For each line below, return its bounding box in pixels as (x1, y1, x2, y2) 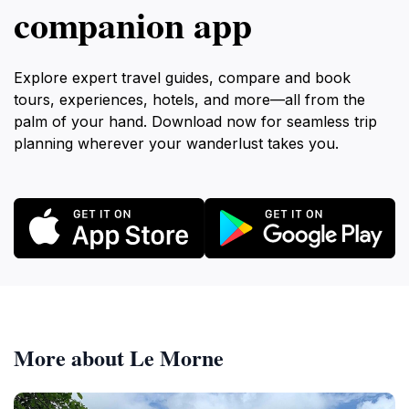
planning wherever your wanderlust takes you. (14, 134, 339, 152)
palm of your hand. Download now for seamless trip (14, 112, 377, 131)
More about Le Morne (14, 341, 224, 373)
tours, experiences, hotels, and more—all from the (14, 90, 365, 109)
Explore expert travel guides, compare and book (14, 68, 351, 87)
